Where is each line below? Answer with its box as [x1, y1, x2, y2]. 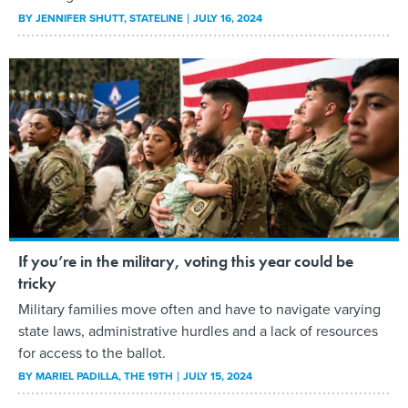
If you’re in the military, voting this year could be [18, 250, 353, 271]
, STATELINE [124, 10, 186, 27]
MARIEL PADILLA [36, 367, 118, 384]
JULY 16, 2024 [193, 10, 262, 27]
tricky [18, 271, 56, 293]
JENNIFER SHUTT [36, 10, 124, 27]
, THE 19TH [118, 367, 176, 384]
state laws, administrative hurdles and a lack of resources [18, 320, 378, 342]
